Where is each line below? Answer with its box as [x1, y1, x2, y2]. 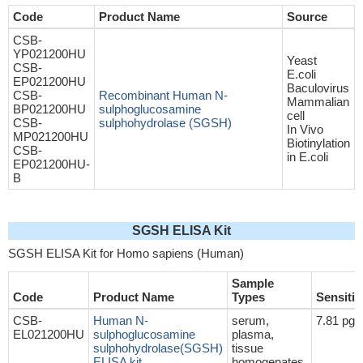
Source [287, 10, 327, 23]
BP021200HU [13, 102, 86, 116]
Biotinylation [287, 136, 350, 150]
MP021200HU [13, 130, 88, 143]
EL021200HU [13, 327, 84, 341]
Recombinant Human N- [99, 88, 228, 102]
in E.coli [287, 150, 328, 164]
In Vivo [287, 122, 323, 136]
